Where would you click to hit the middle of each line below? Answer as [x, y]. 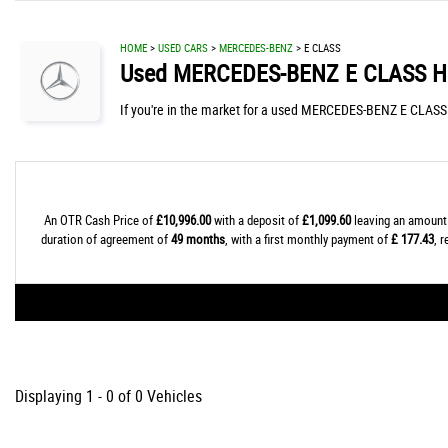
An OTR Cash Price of [100, 220]
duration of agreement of [106, 239]
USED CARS [183, 47]
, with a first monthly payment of [308, 239]
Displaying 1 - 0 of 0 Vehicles [108, 396]
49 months [198, 239]
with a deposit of [256, 220]
